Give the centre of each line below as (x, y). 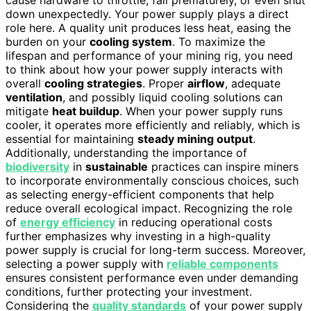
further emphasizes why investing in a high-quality (138, 236)
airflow (206, 83)
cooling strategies (93, 83)
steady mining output (195, 138)
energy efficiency (68, 222)
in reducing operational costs (194, 222)
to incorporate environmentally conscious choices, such (152, 180)
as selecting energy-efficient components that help (140, 194)
